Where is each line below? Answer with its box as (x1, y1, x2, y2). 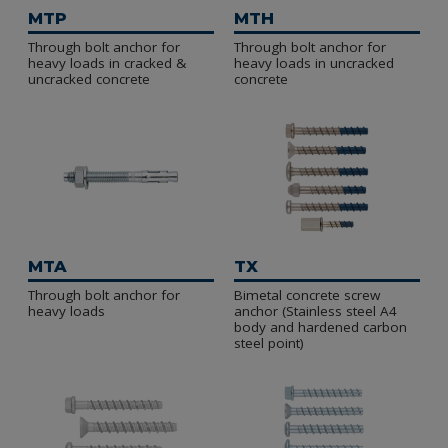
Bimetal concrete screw (234, 286, 380, 304)
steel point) (234, 334, 304, 352)
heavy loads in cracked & (28, 54, 186, 72)
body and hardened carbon (234, 318, 407, 336)
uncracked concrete (28, 70, 150, 88)
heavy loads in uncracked (234, 54, 394, 72)
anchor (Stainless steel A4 (234, 302, 397, 320)
